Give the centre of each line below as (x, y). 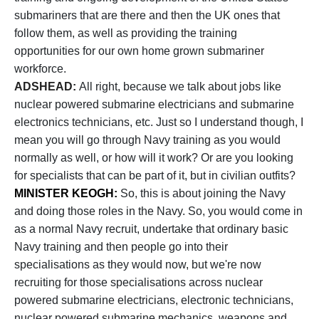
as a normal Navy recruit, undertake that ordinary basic (151, 229)
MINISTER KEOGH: (67, 193)
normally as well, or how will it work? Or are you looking (154, 158)
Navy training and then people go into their (121, 247)
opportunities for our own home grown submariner (139, 51)
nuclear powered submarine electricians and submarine (154, 104)
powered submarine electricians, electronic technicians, (154, 300)
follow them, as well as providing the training (126, 33)
